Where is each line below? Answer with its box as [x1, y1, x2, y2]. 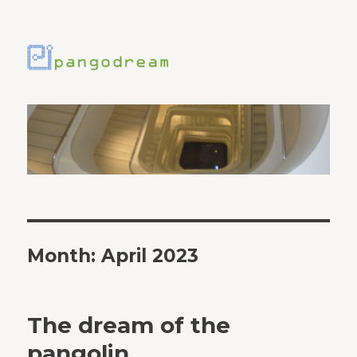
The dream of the [27, 312, 231, 339]
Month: [27, 245, 102, 268]
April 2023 [101, 245, 199, 268]
